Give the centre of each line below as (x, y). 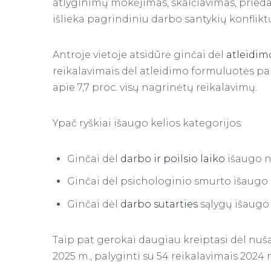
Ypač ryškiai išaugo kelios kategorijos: (148, 123)
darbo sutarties (159, 204)
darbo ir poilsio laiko (173, 158)
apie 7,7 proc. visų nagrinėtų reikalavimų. (155, 87)
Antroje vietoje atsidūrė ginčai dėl (139, 54)
